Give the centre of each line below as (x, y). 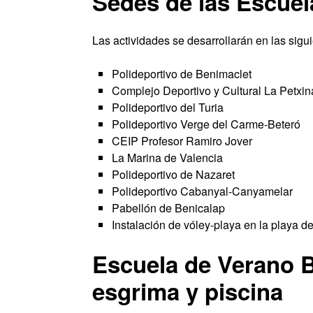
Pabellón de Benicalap (168, 208)
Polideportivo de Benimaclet (182, 74)
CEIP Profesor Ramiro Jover (182, 141)
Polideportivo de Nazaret (173, 175)
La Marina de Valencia (167, 158)
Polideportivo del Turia (168, 108)
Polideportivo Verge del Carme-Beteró (206, 124)
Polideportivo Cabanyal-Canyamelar (202, 191)
